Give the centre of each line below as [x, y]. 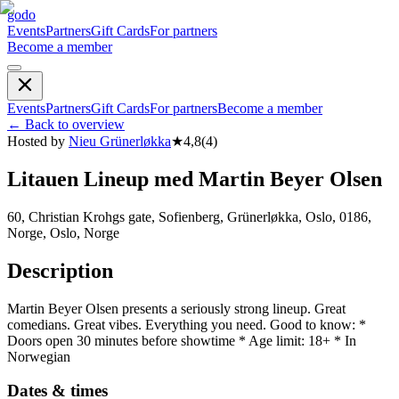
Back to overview [75, 124]
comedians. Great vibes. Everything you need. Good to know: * [187, 324]
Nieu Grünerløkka [120, 141]
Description [60, 270]
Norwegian [39, 356]
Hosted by [36, 141]
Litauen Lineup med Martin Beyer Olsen [195, 179]
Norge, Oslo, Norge [63, 232]
